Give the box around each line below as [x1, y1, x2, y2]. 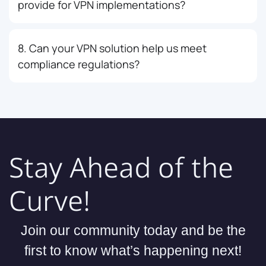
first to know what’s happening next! [24, 242, 242, 258]
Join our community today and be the [20, 222, 246, 238]
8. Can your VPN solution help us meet [18, 40, 207, 55]
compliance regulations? [18, 56, 140, 71]
